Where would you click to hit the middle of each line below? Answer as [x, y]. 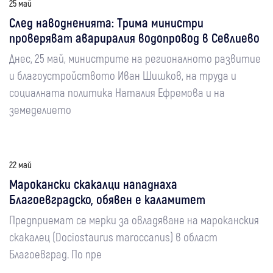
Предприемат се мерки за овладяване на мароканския [134, 220]
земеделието [40, 109]
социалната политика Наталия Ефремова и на [117, 92]
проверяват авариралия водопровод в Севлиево [134, 37]
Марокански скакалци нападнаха [93, 184]
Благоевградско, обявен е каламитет [107, 199]
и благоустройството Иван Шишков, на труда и [123, 75]
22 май [20, 165]
